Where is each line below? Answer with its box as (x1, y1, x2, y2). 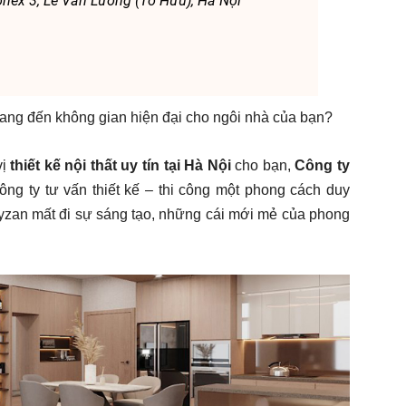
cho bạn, (230, 158, 295, 173)
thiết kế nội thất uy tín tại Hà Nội (10, 158, 231, 173)
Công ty (295, 158, 351, 173)
